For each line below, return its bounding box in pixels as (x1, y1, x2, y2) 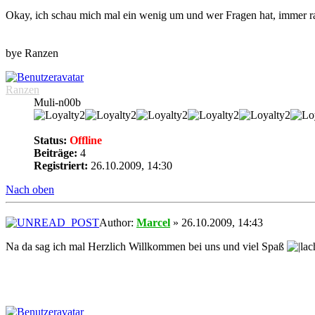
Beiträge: (34, 147, 77, 160)
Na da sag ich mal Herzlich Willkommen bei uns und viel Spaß (6, 240, 287, 253)
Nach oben (6, 184, 54, 196)
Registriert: (34, 160, 88, 172)
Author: (99, 217, 136, 229)
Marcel (136, 217, 170, 229)
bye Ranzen (6, 47, 58, 60)
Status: (34, 134, 67, 147)
